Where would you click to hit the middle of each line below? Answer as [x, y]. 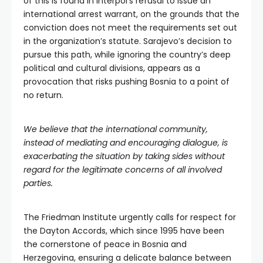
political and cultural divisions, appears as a [112, 68]
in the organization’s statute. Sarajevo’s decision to [128, 41]
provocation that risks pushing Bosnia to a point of [127, 82]
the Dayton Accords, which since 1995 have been [124, 231]
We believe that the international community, [116, 129]
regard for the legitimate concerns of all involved [123, 170]
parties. [38, 183]
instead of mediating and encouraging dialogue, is [126, 143]
